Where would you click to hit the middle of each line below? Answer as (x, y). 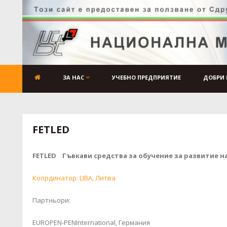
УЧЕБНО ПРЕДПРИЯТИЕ (146, 77)
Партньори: (51, 200)
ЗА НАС (74, 77)
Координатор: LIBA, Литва (74, 178)
